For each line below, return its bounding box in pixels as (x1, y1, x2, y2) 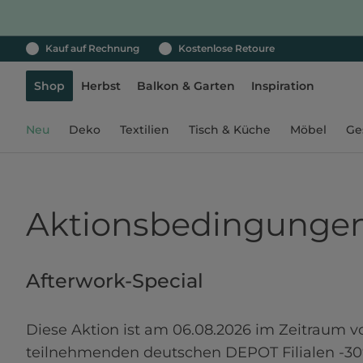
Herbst (81, 79, 121, 93)
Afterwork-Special (26, 269, 203, 293)
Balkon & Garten (137, 79, 235, 93)
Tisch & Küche (189, 122, 271, 137)
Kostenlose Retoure (178, 42, 275, 54)
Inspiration (251, 79, 314, 93)
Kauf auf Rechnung (45, 42, 139, 54)
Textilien (120, 122, 169, 137)
